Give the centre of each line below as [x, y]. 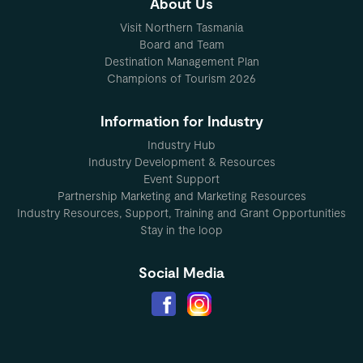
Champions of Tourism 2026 [181, 79]
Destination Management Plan [181, 62]
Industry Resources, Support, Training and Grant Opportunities [181, 213]
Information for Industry [181, 121]
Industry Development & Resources [181, 162]
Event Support [181, 179]
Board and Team [181, 45]
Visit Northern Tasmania [181, 28]
